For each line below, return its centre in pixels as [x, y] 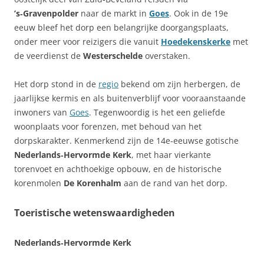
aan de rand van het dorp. [174, 183]
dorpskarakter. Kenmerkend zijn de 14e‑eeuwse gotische [126, 140]
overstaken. [166, 55]
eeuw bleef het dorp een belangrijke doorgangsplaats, [121, 27]
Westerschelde [113, 55]
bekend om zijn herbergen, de [179, 84]
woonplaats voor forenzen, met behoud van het [108, 126]
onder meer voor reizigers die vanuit [88, 41]
